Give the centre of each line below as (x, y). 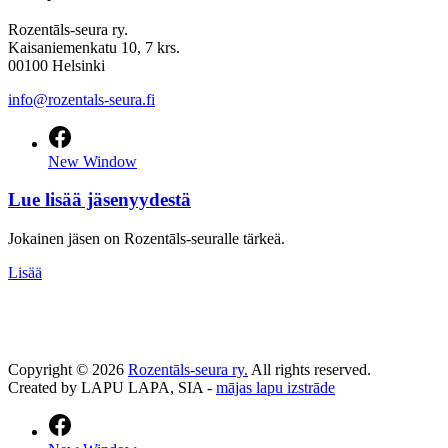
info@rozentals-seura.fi (81, 99)
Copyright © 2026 (68, 370)
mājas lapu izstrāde (275, 388)
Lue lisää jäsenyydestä (99, 200)
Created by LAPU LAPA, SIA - (112, 388)
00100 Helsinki (56, 65)
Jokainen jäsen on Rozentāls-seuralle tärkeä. (146, 239)
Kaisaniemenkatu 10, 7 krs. (94, 47)
